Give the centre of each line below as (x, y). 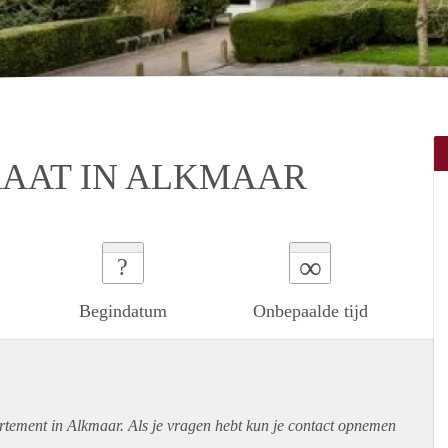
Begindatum (122, 310)
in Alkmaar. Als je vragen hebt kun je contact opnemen (221, 425)
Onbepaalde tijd (310, 310)
